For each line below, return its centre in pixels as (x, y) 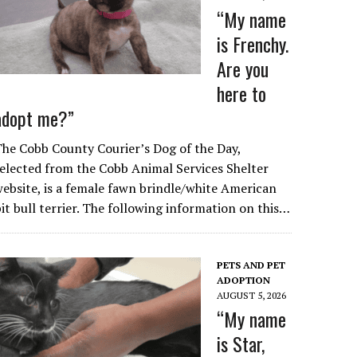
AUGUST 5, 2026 (252, 295)
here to (242, 93)
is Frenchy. (253, 44)
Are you (243, 69)
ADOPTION (244, 280)
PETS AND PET (251, 265)
